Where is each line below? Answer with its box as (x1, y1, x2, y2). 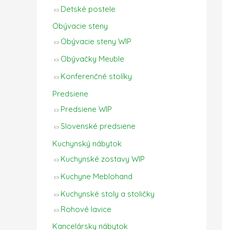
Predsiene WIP (61, 104, 112, 114)
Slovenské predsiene (61, 121, 136, 131)
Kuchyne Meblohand (61, 171, 132, 181)
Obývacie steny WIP (61, 36, 131, 47)
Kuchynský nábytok (52, 139, 122, 149)
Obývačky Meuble (61, 54, 124, 64)
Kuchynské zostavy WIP (61, 154, 145, 164)
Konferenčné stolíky (61, 71, 132, 81)
